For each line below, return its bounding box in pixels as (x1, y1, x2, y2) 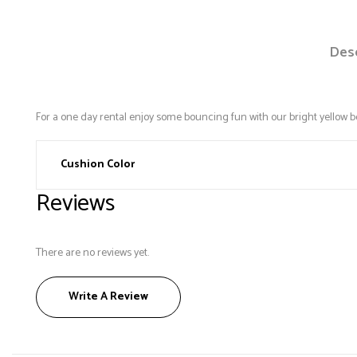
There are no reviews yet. (36, 244, 149, 263)
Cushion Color (61, 155, 135, 175)
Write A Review (69, 288, 148, 307)
